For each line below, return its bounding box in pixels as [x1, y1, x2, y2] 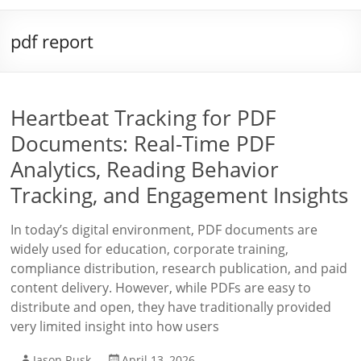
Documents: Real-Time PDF [10, 129, 276, 158]
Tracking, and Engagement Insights [10, 180, 349, 210]
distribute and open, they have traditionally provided [10, 298, 332, 316]
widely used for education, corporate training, [10, 240, 289, 258]
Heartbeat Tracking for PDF [10, 103, 276, 132]
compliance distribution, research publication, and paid [10, 259, 348, 277]
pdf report [10, 29, 94, 53]
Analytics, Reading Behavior [10, 155, 280, 184]
